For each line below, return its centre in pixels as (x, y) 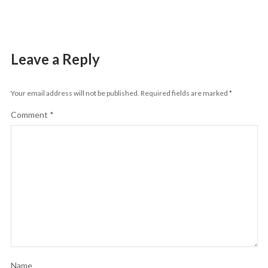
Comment (30, 114)
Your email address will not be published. (75, 93)
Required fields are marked (185, 93)
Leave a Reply (55, 59)
